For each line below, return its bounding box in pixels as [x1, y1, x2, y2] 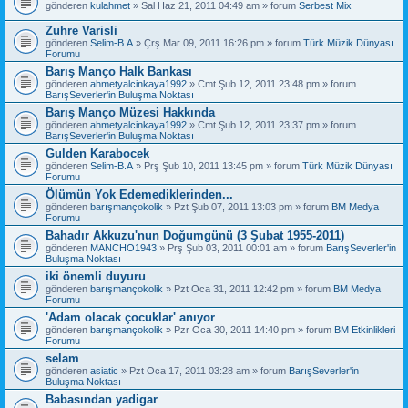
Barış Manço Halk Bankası [46, 64, 192, 78]
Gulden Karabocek [46, 146, 149, 160]
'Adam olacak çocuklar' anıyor [46, 310, 215, 324]
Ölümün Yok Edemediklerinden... [46, 187, 233, 201]
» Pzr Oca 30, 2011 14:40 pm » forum [163, 323, 334, 335]
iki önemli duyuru [46, 269, 146, 283]
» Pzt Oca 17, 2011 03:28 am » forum [118, 364, 289, 376]
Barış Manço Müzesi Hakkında [46, 105, 215, 119]
